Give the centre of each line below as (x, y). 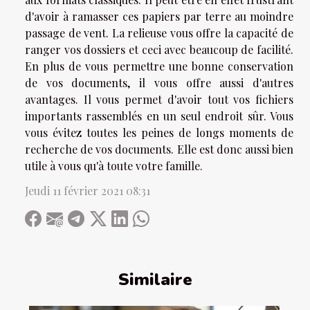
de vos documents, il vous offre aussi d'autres (159, 83)
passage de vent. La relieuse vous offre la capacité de (159, 33)
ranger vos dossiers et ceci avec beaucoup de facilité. (159, 50)
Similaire (155, 279)
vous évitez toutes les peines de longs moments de (159, 133)
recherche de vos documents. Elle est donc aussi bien (159, 149)
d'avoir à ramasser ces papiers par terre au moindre (159, 17)
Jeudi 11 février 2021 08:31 (88, 191)
